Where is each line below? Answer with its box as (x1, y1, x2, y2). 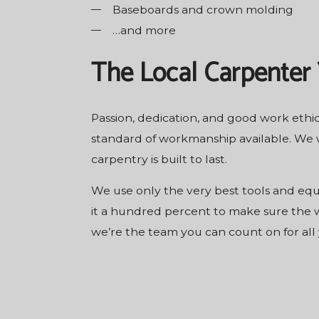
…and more (112, 23, 176, 37)
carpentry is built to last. (90, 152, 227, 166)
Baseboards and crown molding (112, 2, 293, 16)
